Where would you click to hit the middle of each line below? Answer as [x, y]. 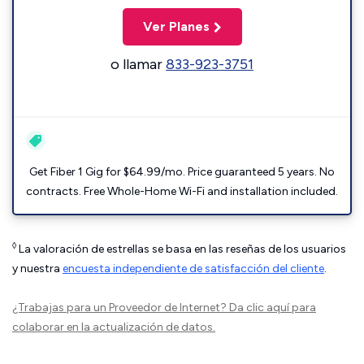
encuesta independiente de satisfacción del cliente [193, 269]
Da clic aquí [259, 308]
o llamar [138, 64]
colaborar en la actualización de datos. [114, 327]
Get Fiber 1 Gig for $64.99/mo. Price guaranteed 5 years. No [182, 172]
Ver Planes [176, 26]
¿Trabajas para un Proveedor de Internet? [121, 308]
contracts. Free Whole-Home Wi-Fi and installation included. [182, 191]
